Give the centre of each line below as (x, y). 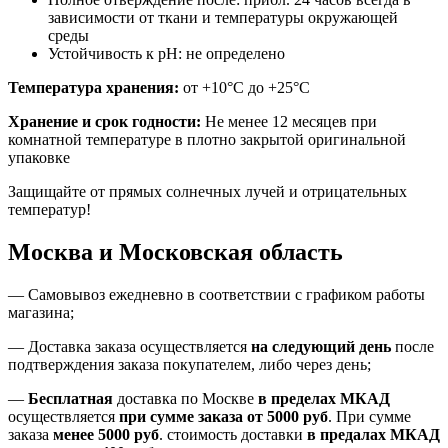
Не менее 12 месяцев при (289, 122)
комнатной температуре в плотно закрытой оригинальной (207, 140)
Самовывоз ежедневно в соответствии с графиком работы (226, 295)
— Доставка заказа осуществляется (129, 347)
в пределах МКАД (324, 399)
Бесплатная (70, 399)
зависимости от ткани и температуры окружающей (223, 18)
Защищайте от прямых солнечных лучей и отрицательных (207, 192)
